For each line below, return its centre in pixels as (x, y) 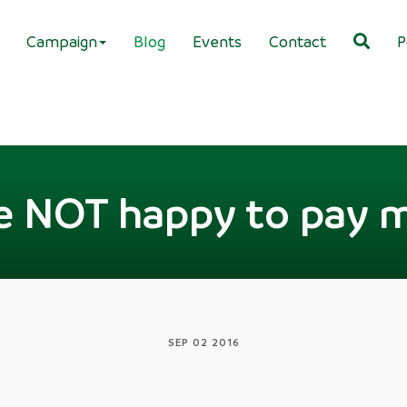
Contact (298, 41)
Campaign (62, 41)
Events (217, 41)
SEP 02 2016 (203, 342)
